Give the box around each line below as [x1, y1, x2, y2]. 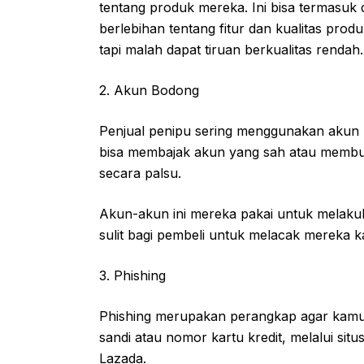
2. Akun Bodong [99, 82, 199, 98]
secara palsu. [99, 165, 181, 181]
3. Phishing [99, 267, 166, 284]
